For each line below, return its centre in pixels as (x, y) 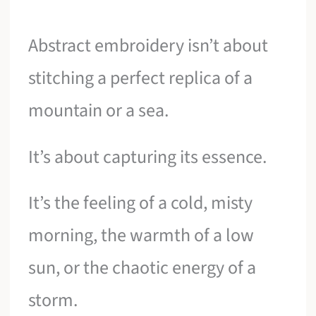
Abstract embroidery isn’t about (148, 46)
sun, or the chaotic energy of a (142, 268)
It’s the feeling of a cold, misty (141, 203)
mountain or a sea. (99, 111)
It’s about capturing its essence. (148, 157)
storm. (53, 300)
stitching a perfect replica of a (141, 78)
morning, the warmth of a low (141, 236)
